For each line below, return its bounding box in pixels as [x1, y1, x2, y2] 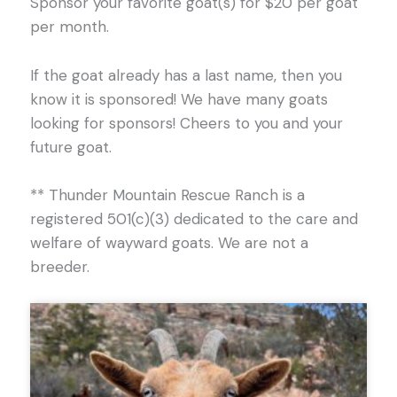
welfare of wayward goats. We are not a [29, 232, 308, 253]
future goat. [29, 136, 112, 157]
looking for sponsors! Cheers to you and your [29, 113, 343, 133]
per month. [29, 17, 109, 37]
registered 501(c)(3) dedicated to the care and [29, 208, 358, 229]
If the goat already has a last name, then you [29, 65, 342, 85]
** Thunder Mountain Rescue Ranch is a [29, 184, 305, 205]
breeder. [29, 256, 90, 276]
